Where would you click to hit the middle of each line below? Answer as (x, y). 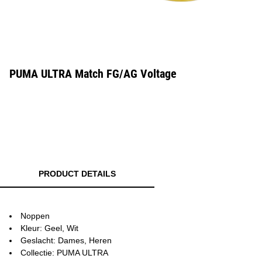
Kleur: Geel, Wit (49, 228)
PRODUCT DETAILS (77, 174)
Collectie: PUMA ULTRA (64, 253)
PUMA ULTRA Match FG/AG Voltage (93, 74)
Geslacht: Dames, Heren (66, 240)
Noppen (35, 216)
